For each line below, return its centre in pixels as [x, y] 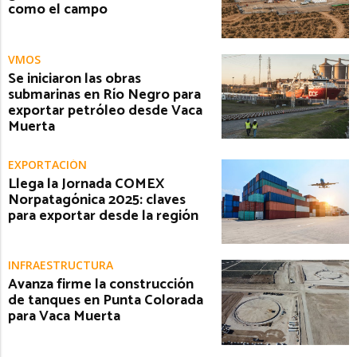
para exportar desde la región [103, 216]
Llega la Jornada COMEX [86, 184]
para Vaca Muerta [64, 317]
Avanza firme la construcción [101, 285]
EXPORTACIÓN [47, 164]
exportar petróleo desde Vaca [105, 110]
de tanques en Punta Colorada [106, 301]
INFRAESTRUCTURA [61, 265]
